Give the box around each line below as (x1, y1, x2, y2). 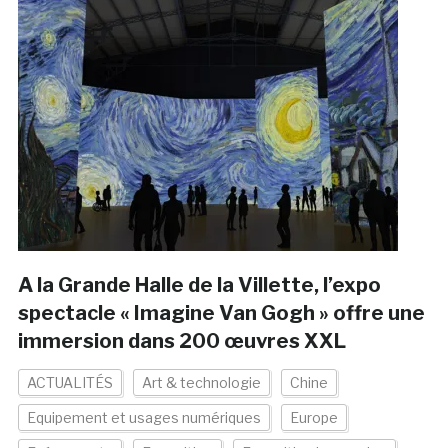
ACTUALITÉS (26, 374, 113, 392)
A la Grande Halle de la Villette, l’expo (17, 273, 381, 298)
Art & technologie (141, 374, 261, 392)
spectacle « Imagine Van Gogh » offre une (17, 301, 425, 326)
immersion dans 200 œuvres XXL (17, 329, 346, 354)
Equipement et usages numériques (26, 409, 261, 427)
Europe (289, 409, 338, 427)
